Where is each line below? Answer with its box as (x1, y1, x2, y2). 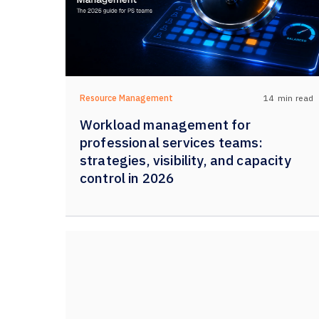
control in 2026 (80, 169, 174, 187)
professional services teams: (80, 134, 263, 151)
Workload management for (80, 116, 251, 133)
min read (277, 92, 314, 103)
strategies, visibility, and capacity (80, 152, 291, 169)
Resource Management (80, 93, 173, 103)
